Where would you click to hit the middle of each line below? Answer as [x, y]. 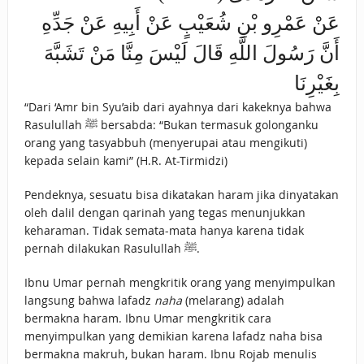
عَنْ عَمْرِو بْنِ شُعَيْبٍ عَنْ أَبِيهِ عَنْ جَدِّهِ [191, 24]
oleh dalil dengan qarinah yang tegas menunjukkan [165, 213]
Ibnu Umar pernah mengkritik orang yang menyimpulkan [180, 283]
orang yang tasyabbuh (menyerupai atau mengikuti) [165, 143]
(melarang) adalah [233, 301]
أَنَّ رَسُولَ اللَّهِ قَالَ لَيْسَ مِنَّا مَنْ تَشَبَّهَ [192, 54]
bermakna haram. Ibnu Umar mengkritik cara [147, 318]
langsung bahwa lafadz [89, 301]
